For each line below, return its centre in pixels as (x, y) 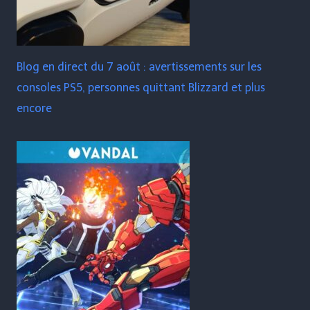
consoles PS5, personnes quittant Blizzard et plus (141, 88)
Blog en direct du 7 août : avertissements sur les (139, 67)
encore (34, 109)
